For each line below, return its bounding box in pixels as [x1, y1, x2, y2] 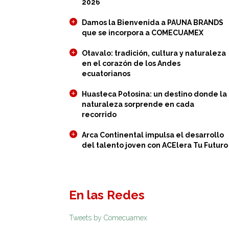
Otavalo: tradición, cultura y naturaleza [81, 49, 226, 57]
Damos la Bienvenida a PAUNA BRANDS [81, 18, 223, 27]
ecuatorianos [81, 70, 130, 78]
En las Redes [68, 188, 145, 202]
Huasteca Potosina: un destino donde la [81, 90, 227, 98]
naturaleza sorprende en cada [81, 100, 194, 108]
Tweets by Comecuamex [68, 214, 147, 222]
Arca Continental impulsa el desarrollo [81, 131, 224, 139]
